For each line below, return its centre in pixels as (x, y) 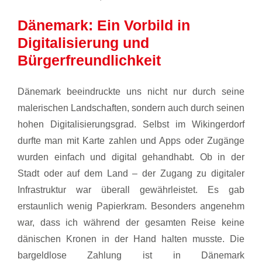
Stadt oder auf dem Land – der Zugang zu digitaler (131, 174)
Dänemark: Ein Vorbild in (104, 25)
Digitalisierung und (83, 42)
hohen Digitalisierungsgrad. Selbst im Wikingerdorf (131, 125)
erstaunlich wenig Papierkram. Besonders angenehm (131, 206)
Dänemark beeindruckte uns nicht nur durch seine (131, 92)
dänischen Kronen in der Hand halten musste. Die (131, 239)
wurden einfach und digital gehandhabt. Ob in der (131, 157)
